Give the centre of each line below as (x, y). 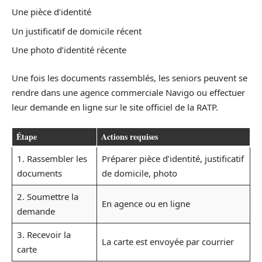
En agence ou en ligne (146, 204)
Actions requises (130, 137)
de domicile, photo (139, 173)
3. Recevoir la (44, 235)
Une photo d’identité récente (69, 50)
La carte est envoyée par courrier (168, 242)
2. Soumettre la (47, 197)
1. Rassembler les (52, 159)
